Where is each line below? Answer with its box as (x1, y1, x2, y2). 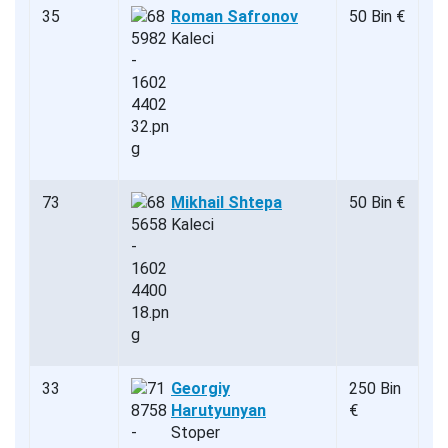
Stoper (171, 422, 220, 442)
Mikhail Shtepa (171, 192, 282, 212)
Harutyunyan (171, 400, 266, 420)
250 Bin (349, 378, 401, 398)
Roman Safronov (171, 6, 298, 26)
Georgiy (171, 378, 230, 398)
